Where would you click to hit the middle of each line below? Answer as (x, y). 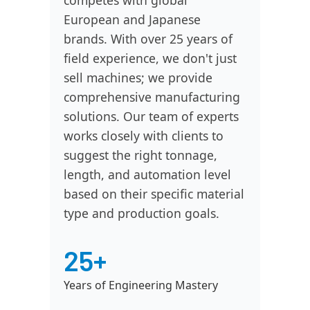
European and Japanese (132, 19)
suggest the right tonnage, (140, 155)
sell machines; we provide (138, 77)
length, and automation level (147, 174)
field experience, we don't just (150, 58)
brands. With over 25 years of (148, 39)
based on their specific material (154, 194)
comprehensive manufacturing (152, 97)
